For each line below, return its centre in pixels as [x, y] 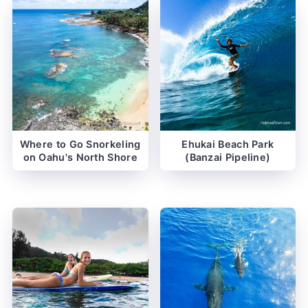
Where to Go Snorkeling [80, 144]
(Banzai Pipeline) [228, 157]
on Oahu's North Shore [80, 157]
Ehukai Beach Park [228, 144]
